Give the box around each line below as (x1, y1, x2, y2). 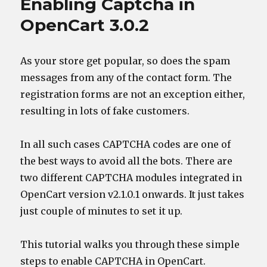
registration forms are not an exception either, (20, 88, 246, 101)
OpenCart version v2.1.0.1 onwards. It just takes (20, 188, 245, 201)
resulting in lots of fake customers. (20, 105, 190, 117)
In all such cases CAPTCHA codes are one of (20, 138, 231, 151)
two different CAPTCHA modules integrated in (20, 172, 243, 184)
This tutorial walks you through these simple (20, 238, 240, 251)
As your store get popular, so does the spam (20, 55, 231, 67)
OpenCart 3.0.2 (20, 15, 150, 36)
